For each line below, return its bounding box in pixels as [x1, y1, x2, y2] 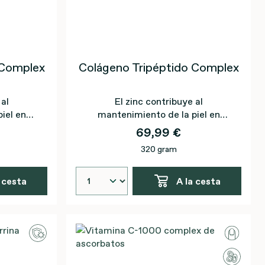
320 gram [140, 143, 177, 155]
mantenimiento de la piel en [97, 108, 220, 121]
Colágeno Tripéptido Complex [78, 59, 239, 76]
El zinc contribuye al [114, 95, 203, 108]
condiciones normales [111, 121, 206, 134]
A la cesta [176, 174, 221, 188]
